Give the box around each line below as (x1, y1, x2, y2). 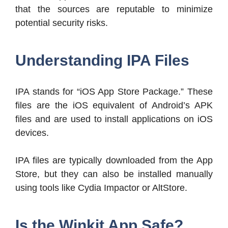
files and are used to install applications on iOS (15, 113, 213, 124)
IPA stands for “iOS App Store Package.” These (15, 86, 213, 97)
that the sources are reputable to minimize (15, 4, 213, 14)
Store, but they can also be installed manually (15, 168, 213, 179)
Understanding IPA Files (15, 51, 189, 69)
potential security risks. (15, 17, 108, 28)
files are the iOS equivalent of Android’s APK (15, 100, 213, 110)
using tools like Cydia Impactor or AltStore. (15, 182, 187, 193)
